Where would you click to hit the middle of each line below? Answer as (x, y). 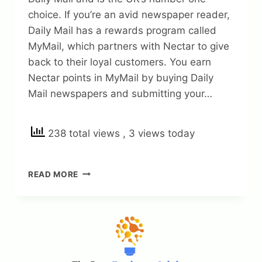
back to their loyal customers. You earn (120, 62)
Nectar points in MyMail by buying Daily (121, 77)
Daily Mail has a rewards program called (122, 30)
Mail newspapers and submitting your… (120, 93)
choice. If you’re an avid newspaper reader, (129, 14)
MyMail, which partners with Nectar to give (129, 46)
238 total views (84, 133)
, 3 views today (159, 133)
